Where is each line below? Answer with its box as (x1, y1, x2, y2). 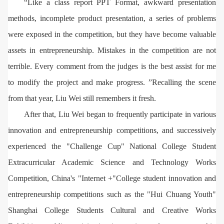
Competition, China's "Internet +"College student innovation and (8, 173, 216, 182)
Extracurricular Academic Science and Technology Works (8, 157, 216, 166)
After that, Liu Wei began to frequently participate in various (24, 109, 216, 118)
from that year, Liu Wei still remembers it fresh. (8, 93, 156, 102)
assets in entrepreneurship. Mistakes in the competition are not (8, 45, 216, 54)
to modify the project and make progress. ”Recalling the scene (8, 77, 216, 86)
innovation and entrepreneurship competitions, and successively (8, 125, 216, 134)
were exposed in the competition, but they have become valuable (8, 29, 216, 38)
